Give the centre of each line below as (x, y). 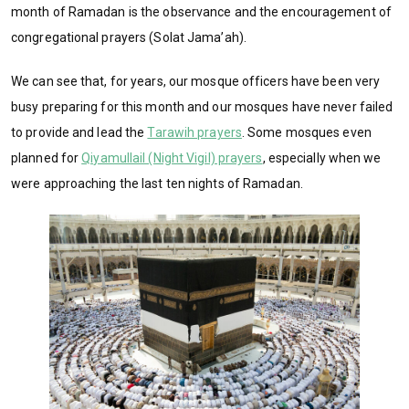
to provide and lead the (79, 132)
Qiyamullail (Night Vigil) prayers (172, 157)
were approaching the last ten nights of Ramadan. (158, 183)
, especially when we (322, 157)
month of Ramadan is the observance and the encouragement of (201, 11)
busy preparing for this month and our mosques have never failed (202, 106)
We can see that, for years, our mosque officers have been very (196, 81)
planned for (47, 157)
